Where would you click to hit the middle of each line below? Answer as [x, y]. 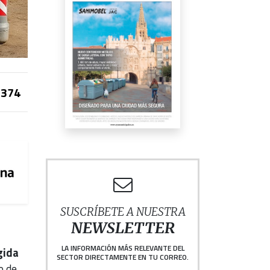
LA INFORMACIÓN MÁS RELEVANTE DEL [123, 248]
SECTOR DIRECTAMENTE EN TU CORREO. [123, 257]
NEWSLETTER [123, 228]
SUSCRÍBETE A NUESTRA [123, 212]
